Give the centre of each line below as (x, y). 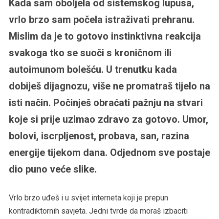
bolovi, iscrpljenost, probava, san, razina (99, 136)
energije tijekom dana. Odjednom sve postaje (109, 152)
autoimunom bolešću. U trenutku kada (93, 69)
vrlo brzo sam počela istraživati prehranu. (101, 19)
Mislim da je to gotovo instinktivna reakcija (105, 36)
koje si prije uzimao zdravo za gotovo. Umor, (108, 119)
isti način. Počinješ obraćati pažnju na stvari (106, 102)
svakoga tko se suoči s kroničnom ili (90, 53)
